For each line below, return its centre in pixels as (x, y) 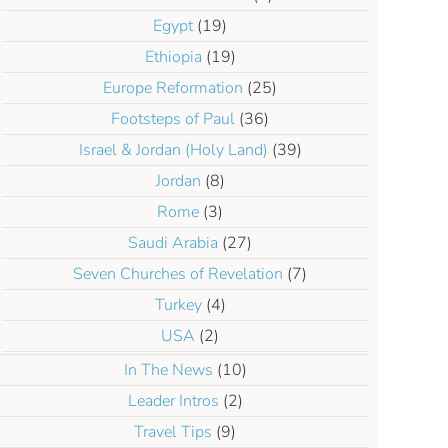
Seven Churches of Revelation (178, 274)
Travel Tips (173, 432)
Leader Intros (173, 401)
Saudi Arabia (173, 243)
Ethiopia (173, 57)
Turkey (178, 305)
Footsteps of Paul (173, 119)
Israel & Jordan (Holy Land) (173, 150)
